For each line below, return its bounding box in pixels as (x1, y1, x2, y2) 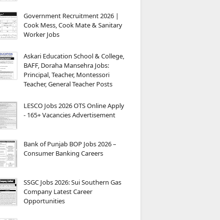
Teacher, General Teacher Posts (24, 80, 112, 88)
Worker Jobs (24, 30, 59, 39)
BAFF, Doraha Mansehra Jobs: (24, 61, 109, 70)
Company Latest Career (24, 187, 92, 196)
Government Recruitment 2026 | (24, 11, 119, 20)
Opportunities (24, 196, 65, 205)
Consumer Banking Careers (24, 149, 103, 158)
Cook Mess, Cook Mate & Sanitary (24, 21, 122, 29)
